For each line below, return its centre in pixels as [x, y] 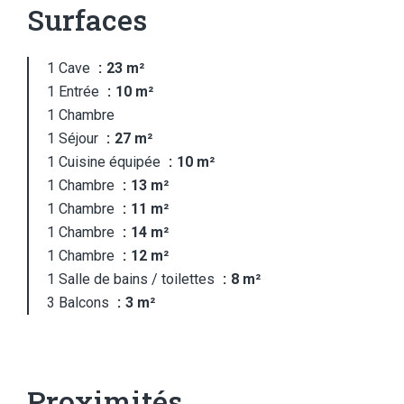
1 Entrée [75, 92]
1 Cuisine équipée [106, 162]
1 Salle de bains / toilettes [133, 279]
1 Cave [70, 68]
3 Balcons [80, 303]
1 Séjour [74, 138]
